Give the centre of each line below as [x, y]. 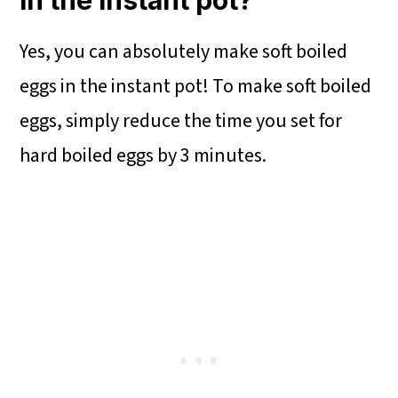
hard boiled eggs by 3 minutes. [143, 156]
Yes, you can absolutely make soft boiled [184, 52]
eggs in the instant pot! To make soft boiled [196, 87]
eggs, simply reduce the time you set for [181, 121]
